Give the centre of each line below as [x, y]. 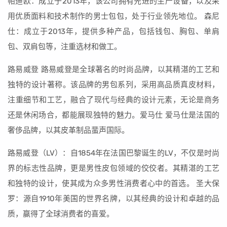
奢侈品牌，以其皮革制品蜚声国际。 [68, 130]
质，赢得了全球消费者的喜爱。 [61, 214]
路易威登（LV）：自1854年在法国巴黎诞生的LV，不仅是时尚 [113, 153]
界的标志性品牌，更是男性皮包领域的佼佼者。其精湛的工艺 [113, 168]
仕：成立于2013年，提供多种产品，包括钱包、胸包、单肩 [113, 31]
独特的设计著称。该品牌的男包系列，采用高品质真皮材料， [113, 85]
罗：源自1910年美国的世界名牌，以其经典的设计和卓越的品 [113, 199]
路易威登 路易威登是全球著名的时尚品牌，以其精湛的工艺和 [113, 69]
